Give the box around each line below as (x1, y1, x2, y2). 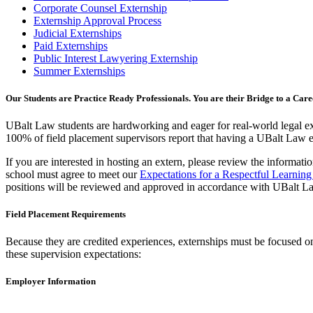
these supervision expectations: (6, 248, 141, 261)
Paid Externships (34, 39, 108, 52)
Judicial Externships (34, 27, 122, 39)
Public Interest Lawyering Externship (34, 52, 198, 64)
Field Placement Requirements (6, 209, 126, 220)
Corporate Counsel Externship (34, 1, 167, 14)
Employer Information (6, 276, 96, 287)
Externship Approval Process (34, 14, 161, 27)
